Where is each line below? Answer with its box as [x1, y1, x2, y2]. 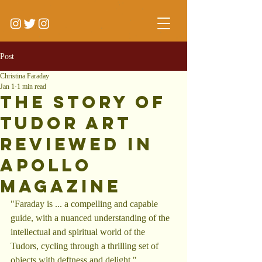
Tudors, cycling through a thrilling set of [11, 241, 161, 251]
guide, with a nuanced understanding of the [11, 213, 172, 223]
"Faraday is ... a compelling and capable [11, 199, 160, 209]
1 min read [17, 82, 46, 91]
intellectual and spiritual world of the [11, 227, 147, 237]
